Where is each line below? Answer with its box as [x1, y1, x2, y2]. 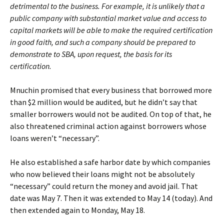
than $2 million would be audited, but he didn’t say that [10, 97, 197, 107]
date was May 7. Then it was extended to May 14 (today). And [10, 193, 212, 203]
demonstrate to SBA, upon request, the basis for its [10, 49, 172, 59]
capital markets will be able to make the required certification [10, 25, 212, 35]
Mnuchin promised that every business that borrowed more [10, 85, 212, 95]
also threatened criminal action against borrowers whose [10, 121, 206, 131]
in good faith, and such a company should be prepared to [10, 37, 195, 47]
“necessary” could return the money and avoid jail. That [10, 181, 198, 191]
